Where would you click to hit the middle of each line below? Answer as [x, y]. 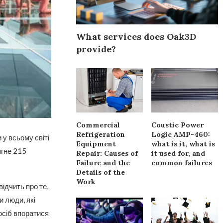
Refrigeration [101, 134]
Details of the [101, 172]
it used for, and [178, 153]
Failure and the [103, 163]
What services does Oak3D [136, 36]
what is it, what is [183, 144]
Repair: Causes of [107, 153]
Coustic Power [178, 125]
